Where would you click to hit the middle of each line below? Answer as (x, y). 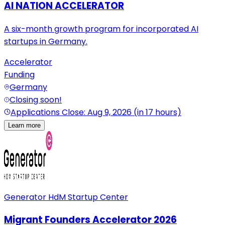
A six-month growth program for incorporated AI (101, 29)
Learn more (24, 125)
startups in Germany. (46, 41)
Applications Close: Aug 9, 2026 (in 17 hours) (96, 112)
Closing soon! (36, 99)
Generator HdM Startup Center (66, 197)
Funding (19, 74)
